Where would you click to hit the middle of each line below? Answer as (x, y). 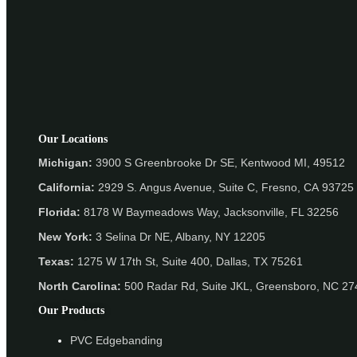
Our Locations (73, 139)
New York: (65, 236)
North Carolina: (81, 286)
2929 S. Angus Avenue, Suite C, (180, 187)
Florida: (59, 212)
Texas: (56, 261)
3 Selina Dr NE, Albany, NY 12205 (179, 236)
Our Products (71, 310)
